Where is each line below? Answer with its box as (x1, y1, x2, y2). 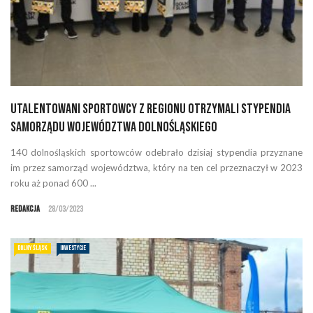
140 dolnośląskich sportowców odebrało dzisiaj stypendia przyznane (10, 147, 303, 159)
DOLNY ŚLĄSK (17, 244, 48, 253)
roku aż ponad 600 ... (10, 177, 96, 189)
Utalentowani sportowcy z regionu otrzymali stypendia (10, 101, 291, 118)
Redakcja (10, 204, 40, 215)
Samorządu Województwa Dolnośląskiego (10, 119, 217, 136)
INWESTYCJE (60, 244, 86, 253)
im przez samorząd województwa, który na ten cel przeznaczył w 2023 (10, 162, 303, 174)
